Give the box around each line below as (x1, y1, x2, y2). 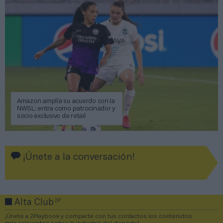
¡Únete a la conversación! (20, 153, 135, 162)
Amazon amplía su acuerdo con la (17, 99, 115, 105)
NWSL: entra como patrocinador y (17, 106, 115, 112)
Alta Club (12, 199, 56, 208)
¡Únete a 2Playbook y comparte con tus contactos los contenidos (5, 214, 192, 220)
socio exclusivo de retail (17, 113, 86, 120)
